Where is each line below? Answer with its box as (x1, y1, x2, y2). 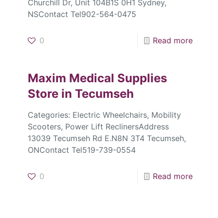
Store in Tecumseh (27, 87, 134, 101)
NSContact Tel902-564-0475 (27, 9, 136, 19)
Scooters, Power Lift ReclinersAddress (27, 122, 169, 132)
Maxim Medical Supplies (27, 71, 167, 86)
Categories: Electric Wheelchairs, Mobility (27, 110, 181, 120)
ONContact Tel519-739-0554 (27, 145, 136, 155)
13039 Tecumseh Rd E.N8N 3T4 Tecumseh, (27, 133, 186, 144)
